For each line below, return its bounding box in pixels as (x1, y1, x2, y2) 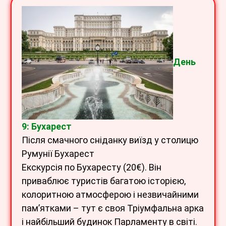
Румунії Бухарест (22, 148, 94, 159)
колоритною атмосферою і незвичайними (22, 189, 199, 200)
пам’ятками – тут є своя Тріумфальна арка (22, 202, 204, 213)
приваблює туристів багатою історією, (22, 175, 186, 186)
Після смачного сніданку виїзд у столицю (22, 134, 198, 145)
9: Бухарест (22, 121, 72, 132)
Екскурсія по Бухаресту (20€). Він (22, 161, 161, 173)
